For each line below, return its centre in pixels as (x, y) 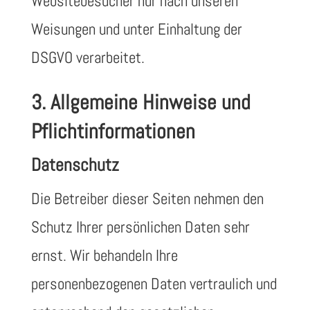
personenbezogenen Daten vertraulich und (154, 284)
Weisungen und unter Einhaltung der (136, 29)
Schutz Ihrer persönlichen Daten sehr (140, 227)
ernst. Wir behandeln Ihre (104, 255)
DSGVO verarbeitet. (88, 57)
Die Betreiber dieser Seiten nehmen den (147, 199)
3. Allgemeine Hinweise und (140, 102)
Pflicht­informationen (113, 131)
